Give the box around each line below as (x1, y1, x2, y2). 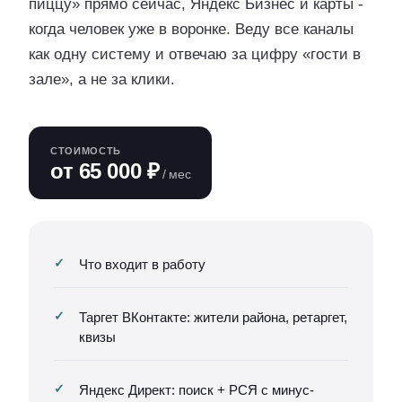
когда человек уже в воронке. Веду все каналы (29, 21, 354, 38)
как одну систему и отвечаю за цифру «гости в (29, 46, 361, 63)
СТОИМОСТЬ (50, 145, 121, 156)
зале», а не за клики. (29, 71, 175, 88)
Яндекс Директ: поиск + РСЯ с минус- (79, 382, 314, 398)
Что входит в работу (79, 257, 205, 272)
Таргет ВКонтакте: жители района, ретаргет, (79, 310, 347, 325)
